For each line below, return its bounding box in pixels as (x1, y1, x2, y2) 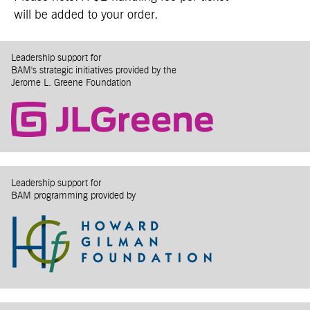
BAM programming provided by (11, 191, 136, 201)
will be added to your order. (14, 9, 158, 21)
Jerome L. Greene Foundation (11, 78, 131, 88)
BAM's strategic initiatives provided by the (11, 66, 176, 75)
